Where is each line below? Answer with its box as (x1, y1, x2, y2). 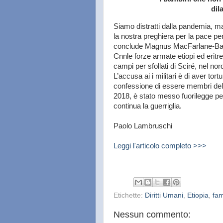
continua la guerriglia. (113, 102, 182, 110)
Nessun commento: (113, 210, 191, 220)
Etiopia (187, 192, 209, 200)
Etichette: (113, 192, 145, 200)
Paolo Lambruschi (113, 121, 172, 130)
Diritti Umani (145, 192, 183, 200)
